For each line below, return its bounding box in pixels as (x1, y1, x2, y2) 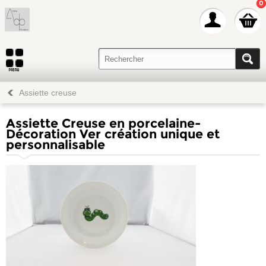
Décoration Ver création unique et (6, 126, 220, 141)
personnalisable (6, 137, 105, 152)
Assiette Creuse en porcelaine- (6, 116, 201, 131)
